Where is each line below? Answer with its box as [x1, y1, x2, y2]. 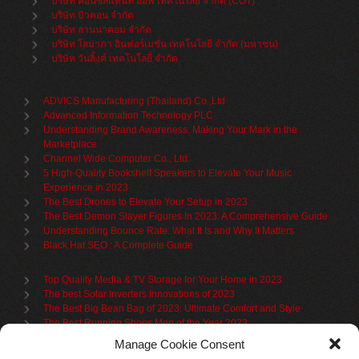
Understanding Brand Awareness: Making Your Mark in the [43, 124, 298, 135]
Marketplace [43, 139, 98, 150]
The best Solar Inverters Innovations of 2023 [43, 288, 236, 300]
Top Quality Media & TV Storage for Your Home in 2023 [43, 274, 283, 285]
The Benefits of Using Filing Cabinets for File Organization [43, 346, 296, 357]
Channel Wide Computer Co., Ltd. [43, 153, 191, 164]
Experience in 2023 [43, 182, 129, 193]
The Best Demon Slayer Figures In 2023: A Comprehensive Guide [43, 211, 329, 222]
